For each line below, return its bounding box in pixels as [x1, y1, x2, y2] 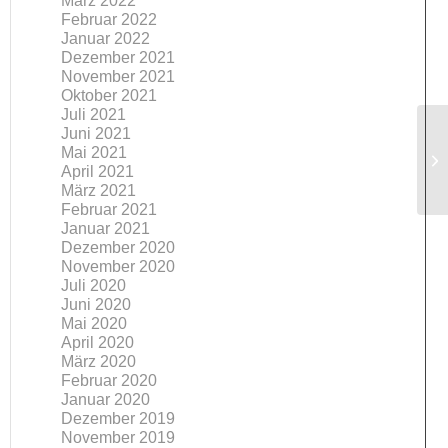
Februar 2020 [61, 372, 158, 389]
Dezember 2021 [61, 49, 176, 66]
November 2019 [61, 429, 176, 446]
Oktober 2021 [61, 87, 158, 104]
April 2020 [61, 334, 135, 351]
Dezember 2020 [61, 239, 176, 256]
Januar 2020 [61, 391, 151, 408]
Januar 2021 [61, 220, 151, 237]
